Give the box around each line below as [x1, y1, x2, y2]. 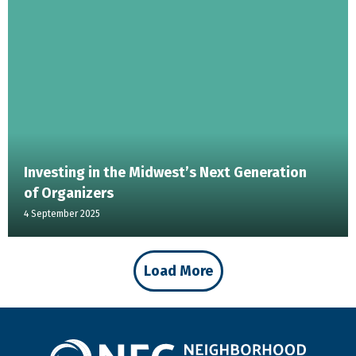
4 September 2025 [24, 208, 100, 220]
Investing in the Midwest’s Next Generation [24, 164, 307, 182]
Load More [143, 262, 213, 281]
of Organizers [24, 184, 114, 203]
